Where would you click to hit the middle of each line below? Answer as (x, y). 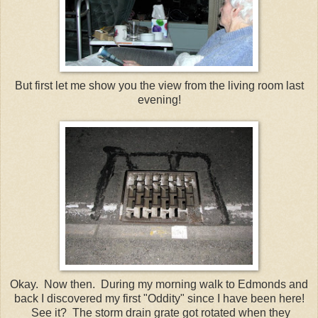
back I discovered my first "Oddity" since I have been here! (159, 298)
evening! (159, 99)
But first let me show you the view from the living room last (159, 85)
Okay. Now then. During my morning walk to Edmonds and (159, 284)
